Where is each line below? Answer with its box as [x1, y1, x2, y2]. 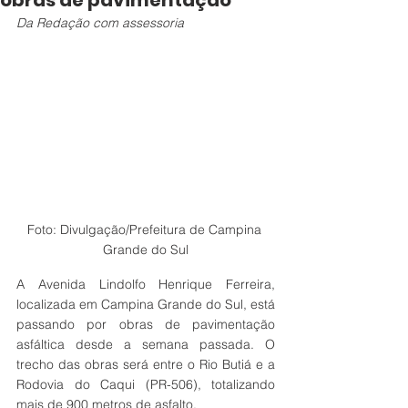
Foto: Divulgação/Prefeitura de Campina [26, 220, 265, 238]
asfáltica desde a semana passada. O [16, 335, 275, 352]
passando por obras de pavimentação [16, 315, 275, 332]
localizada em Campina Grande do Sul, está [16, 295, 275, 312]
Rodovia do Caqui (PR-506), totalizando [16, 375, 275, 393]
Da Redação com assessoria [16, 15, 184, 31]
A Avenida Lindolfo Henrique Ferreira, [16, 275, 275, 292]
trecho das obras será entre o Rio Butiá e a [16, 355, 275, 372]
